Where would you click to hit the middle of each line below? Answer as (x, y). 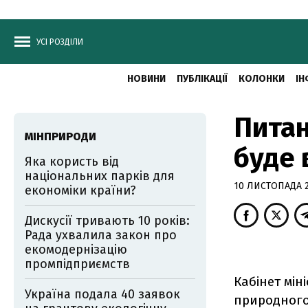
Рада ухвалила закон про (101, 235)
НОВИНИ (146, 79)
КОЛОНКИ (261, 79)
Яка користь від (72, 162)
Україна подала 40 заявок (102, 294)
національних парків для (100, 176)
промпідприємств (77, 264)
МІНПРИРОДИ (60, 136)
